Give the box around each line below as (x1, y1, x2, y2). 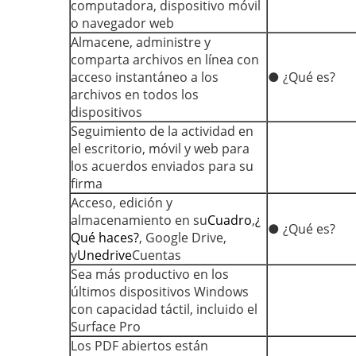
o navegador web (71, 14, 174, 32)
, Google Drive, (139, 229, 226, 246)
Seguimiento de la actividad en (71, 122, 253, 140)
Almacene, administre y (71, 33, 211, 51)
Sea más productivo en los (71, 265, 229, 283)
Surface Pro (71, 318, 141, 335)
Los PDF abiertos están (71, 337, 208, 354)
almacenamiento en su (71, 211, 207, 229)
